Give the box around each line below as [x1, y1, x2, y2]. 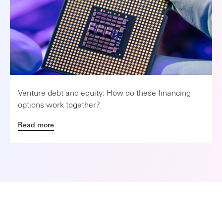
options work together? [18, 99, 100, 110]
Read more [18, 120, 54, 129]
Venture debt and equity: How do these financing [18, 87, 191, 98]
